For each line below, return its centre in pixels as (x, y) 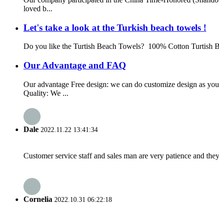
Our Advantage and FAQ (75, 65)
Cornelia (38, 199)
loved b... (38, 8)
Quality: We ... (46, 93)
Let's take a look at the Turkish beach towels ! (115, 27)
